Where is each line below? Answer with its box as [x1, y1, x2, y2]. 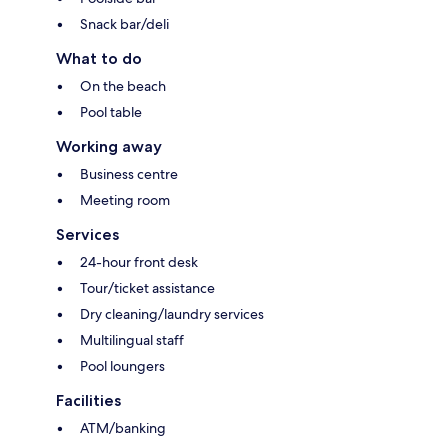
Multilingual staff [80, 331, 184, 350]
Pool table [80, 103, 142, 122]
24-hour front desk [80, 253, 198, 272]
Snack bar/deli [80, 15, 169, 34]
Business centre [80, 165, 178, 184]
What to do [56, 49, 142, 69]
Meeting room [80, 191, 170, 210]
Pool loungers [80, 357, 165, 376]
